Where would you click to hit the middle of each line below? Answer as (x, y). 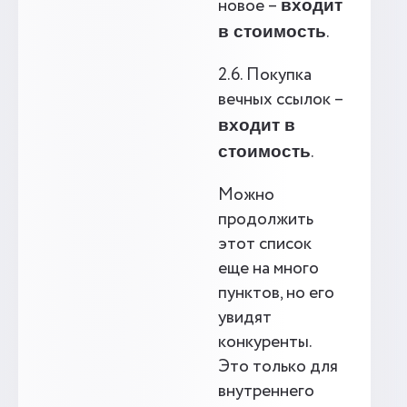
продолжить (266, 220)
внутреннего (266, 392)
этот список (265, 244)
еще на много (268, 269)
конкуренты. (265, 342)
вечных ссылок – (281, 100)
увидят (245, 318)
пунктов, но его (276, 293)
